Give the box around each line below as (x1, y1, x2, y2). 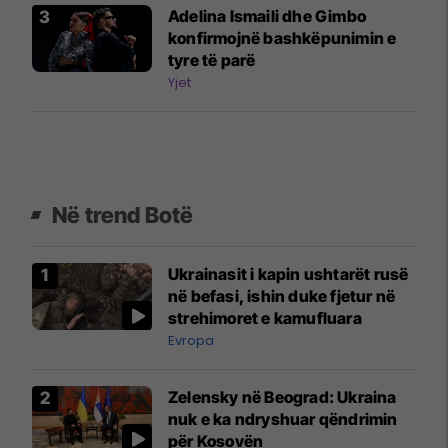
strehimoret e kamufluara (168, 307, 362, 328)
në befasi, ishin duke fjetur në (168, 285, 396, 306)
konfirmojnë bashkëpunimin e (168, 27, 397, 48)
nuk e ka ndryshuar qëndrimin (168, 408, 398, 429)
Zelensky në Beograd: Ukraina (168, 386, 397, 407)
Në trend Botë (52, 201, 194, 228)
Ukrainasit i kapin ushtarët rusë (168, 263, 409, 284)
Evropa (168, 330, 214, 350)
